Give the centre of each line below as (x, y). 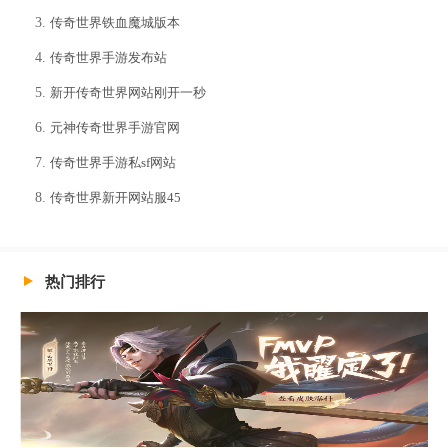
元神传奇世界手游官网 (115, 127)
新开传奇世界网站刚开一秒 (128, 92)
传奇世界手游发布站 (108, 57)
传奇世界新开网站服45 (115, 197)
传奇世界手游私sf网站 (113, 162)
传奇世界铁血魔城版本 (115, 22)
